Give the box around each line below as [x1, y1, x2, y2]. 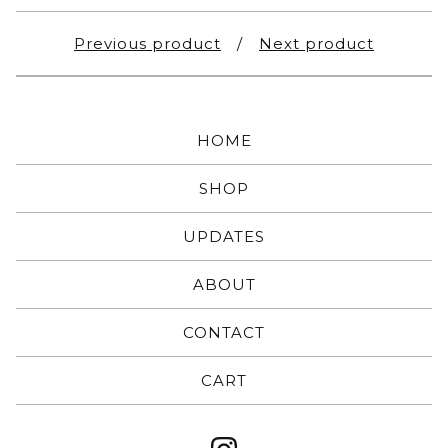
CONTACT [183, 323, 265, 343]
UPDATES [183, 227, 265, 247]
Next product [259, 34, 374, 54]
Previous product [74, 34, 221, 54]
